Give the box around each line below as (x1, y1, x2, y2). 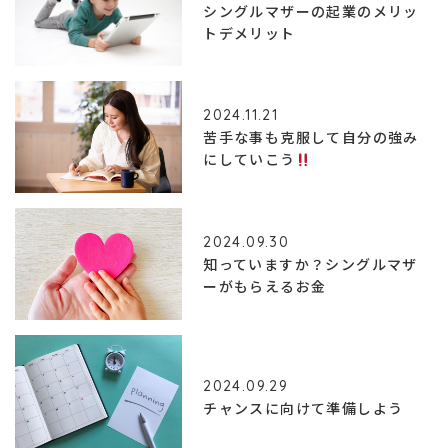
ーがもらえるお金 (203, 275, 327, 296)
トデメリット (203, 22, 296, 43)
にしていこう (203, 149, 296, 170)
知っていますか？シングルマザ (203, 253, 418, 274)
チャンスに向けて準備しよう (203, 398, 404, 419)
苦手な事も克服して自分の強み (203, 127, 419, 148)
